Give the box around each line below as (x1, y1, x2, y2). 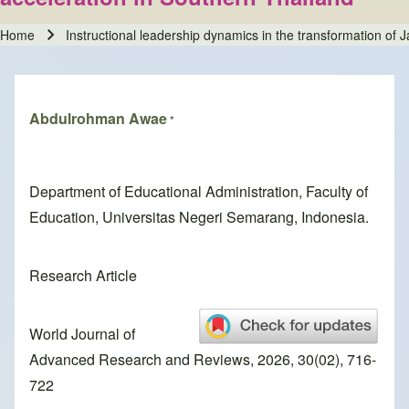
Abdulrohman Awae (29, 108, 167, 130)
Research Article (29, 265, 137, 287)
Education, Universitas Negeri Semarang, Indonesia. (29, 206, 369, 228)
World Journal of (29, 323, 135, 345)
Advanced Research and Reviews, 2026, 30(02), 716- (29, 349, 376, 371)
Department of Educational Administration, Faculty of (29, 181, 368, 203)
